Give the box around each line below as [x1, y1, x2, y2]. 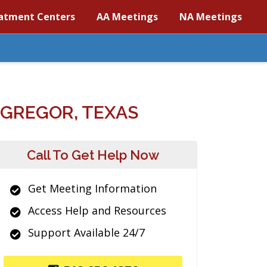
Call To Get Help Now [27, 147, 159, 163]
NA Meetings [179, 10, 242, 23]
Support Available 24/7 [28, 225, 145, 240]
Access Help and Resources [28, 203, 166, 218]
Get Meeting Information [28, 181, 157, 195]
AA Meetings [97, 10, 158, 23]
